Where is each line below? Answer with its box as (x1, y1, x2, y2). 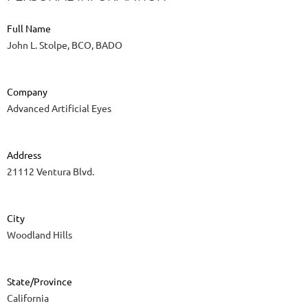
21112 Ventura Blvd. (7, 165, 94, 178)
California (7, 291, 49, 305)
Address (7, 148, 41, 162)
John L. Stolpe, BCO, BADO (7, 38, 122, 52)
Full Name (7, 22, 51, 35)
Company (7, 85, 47, 98)
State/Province (7, 275, 72, 288)
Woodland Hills (7, 228, 72, 241)
